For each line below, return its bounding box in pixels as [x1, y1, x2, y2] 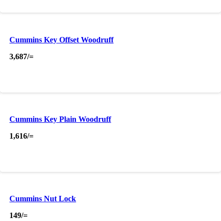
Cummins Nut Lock [9, 194, 76, 203]
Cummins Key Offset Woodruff [9, 35, 114, 44]
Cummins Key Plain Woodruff [9, 114, 111, 123]
